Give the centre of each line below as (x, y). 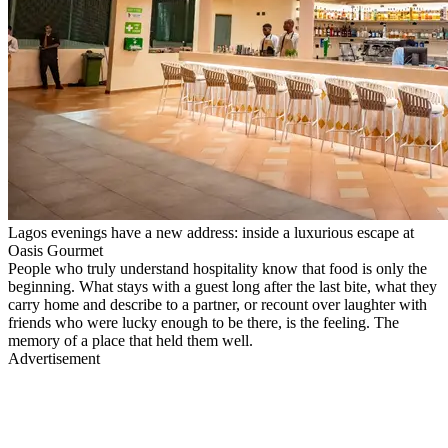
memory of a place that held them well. (130, 340)
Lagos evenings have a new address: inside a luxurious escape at (211, 232)
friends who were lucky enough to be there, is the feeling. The (203, 322)
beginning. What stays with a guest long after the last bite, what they (222, 286)
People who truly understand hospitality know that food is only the (217, 268)
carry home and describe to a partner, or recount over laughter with (217, 304)
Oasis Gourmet (55, 250)
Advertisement (54, 358)
